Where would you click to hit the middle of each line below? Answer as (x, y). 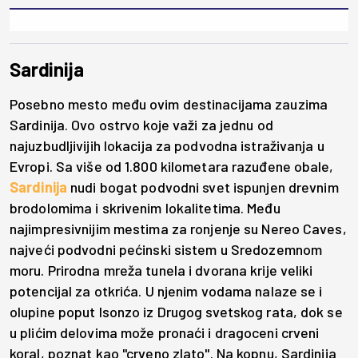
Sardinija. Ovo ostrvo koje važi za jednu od (141, 125)
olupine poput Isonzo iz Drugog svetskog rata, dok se (176, 312)
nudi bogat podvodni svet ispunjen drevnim (205, 187)
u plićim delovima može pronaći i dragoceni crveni (165, 333)
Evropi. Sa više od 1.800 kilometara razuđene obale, (172, 167)
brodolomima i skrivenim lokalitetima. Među (145, 208)
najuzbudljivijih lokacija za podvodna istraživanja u (167, 146)
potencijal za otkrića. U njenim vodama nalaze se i (166, 291)
